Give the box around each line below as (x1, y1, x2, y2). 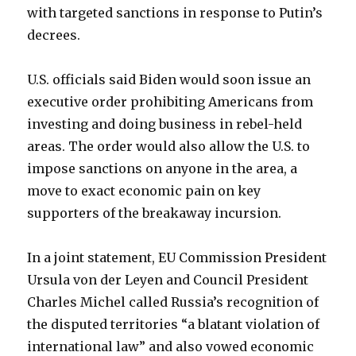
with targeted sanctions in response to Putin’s (27, 5, 323, 21)
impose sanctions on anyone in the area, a (27, 161, 298, 176)
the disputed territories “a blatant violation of (27, 316, 320, 332)
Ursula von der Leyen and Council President (27, 272, 309, 288)
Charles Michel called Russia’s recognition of (27, 294, 319, 310)
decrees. (27, 27, 81, 43)
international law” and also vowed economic (27, 339, 315, 354)
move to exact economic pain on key (27, 183, 261, 199)
